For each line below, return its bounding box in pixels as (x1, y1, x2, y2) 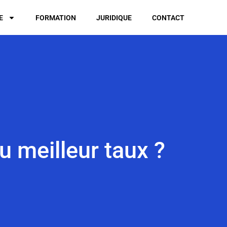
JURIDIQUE (96, 13, 132, 22)
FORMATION (35, 13, 77, 22)
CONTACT (152, 13, 185, 22)
